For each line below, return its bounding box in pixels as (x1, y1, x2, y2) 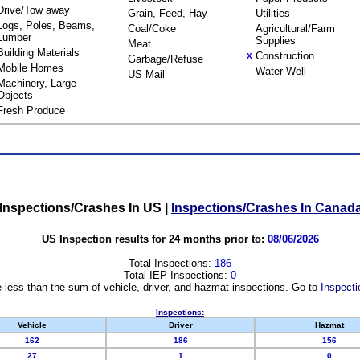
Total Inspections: (129, 256, 215, 269)
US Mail (128, 68, 165, 80)
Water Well (256, 65, 306, 77)
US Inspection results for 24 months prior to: (41, 232, 268, 245)
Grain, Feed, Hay (128, 7, 207, 19)
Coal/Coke (128, 22, 176, 35)
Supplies (256, 35, 296, 47)
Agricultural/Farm (256, 22, 335, 35)
